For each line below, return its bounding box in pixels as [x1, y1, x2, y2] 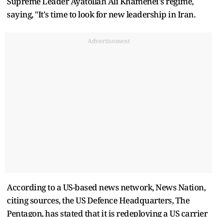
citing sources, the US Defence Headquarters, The [7, 194, 189, 206]
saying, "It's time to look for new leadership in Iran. [7, 8, 195, 20]
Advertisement [87, 36, 130, 45]
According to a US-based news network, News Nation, [7, 181, 205, 193]
